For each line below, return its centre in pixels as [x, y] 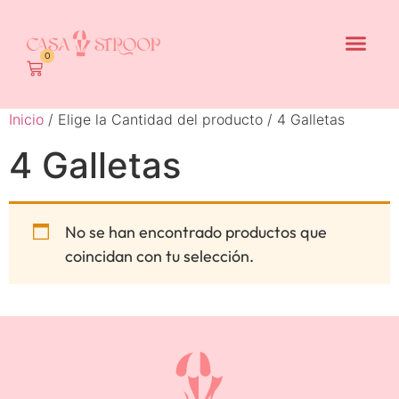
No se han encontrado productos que [196, 232]
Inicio [26, 119]
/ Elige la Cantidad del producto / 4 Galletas [194, 119]
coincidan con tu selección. [159, 256]
